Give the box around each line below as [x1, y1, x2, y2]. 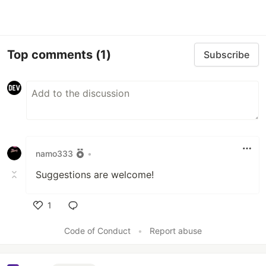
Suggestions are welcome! [36, 169, 154, 180]
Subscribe [204, 49, 249, 61]
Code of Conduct [64, 226, 131, 236]
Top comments [7, 47, 96, 62]
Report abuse [150, 226, 202, 236]
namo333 [36, 148, 73, 159]
